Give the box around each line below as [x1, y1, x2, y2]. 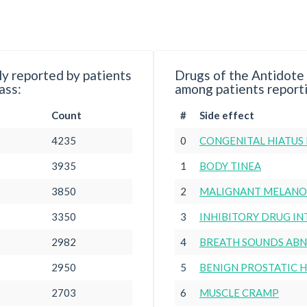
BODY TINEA [199, 160, 261, 172]
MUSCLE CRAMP [199, 286, 279, 299]
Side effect [199, 109, 254, 121]
